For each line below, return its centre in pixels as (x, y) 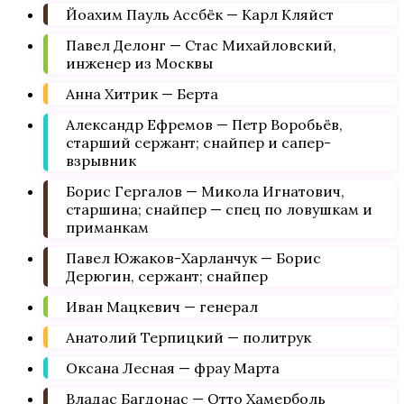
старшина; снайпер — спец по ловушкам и (219, 209)
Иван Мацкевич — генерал (162, 307)
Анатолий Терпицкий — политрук (188, 337)
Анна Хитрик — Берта (142, 94)
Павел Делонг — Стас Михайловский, (201, 45)
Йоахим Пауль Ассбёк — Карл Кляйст (200, 14)
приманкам (107, 227)
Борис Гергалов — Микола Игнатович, (205, 191)
